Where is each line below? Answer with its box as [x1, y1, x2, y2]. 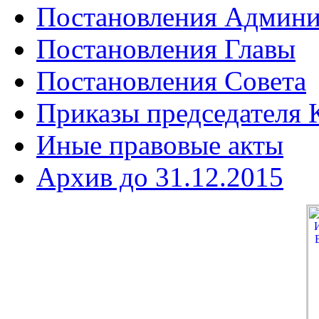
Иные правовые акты [36, 130, 283, 160]
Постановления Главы [36, 33, 296, 64]
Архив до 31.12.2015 [36, 162, 283, 192]
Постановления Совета [36, 66, 306, 96]
